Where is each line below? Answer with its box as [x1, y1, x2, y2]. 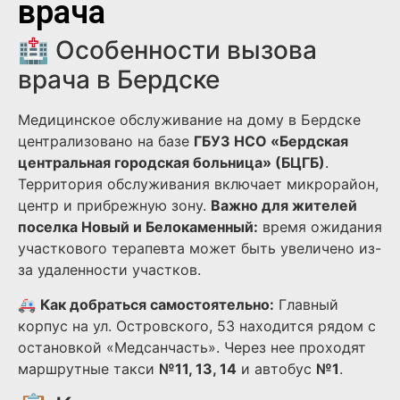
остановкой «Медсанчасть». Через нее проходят [18, 337, 366, 356]
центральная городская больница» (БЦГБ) [18, 154, 325, 172]
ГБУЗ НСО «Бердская [194, 132, 348, 151]
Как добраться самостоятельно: [40, 295, 274, 313]
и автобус [237, 359, 316, 378]
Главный [274, 295, 338, 313]
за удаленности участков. [18, 261, 201, 279]
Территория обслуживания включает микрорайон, [18, 175, 379, 194]
